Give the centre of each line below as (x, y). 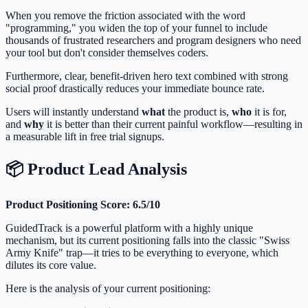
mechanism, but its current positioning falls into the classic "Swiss (147, 241)
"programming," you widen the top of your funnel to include (136, 28)
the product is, (198, 112)
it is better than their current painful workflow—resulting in (173, 124)
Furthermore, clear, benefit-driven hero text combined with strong (147, 76)
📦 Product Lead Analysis (96, 169)
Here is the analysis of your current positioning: (108, 289)
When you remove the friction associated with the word (125, 16)
